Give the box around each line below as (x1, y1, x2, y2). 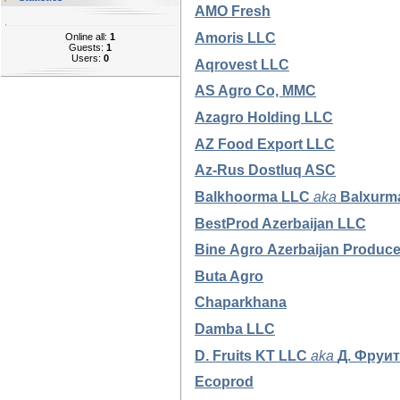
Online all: (65, 30, 110, 42)
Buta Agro (195, 267, 263, 284)
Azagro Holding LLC (195, 108, 333, 125)
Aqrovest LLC (195, 55, 289, 72)
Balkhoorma (195, 187, 278, 204)
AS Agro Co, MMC (195, 82, 316, 99)
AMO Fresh (195, 3, 271, 20)
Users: (71, 52, 104, 63)
